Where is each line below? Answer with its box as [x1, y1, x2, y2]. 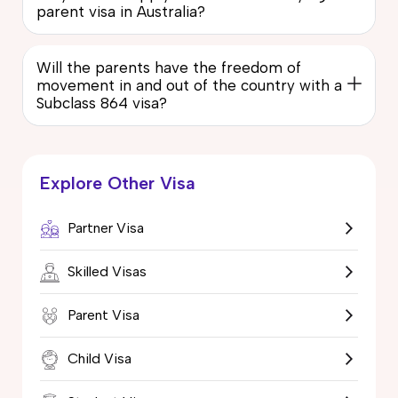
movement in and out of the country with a [36, 76, 342, 94]
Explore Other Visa [40, 171, 195, 194]
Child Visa [64, 349, 131, 367]
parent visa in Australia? [36, 2, 205, 20]
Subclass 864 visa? [36, 93, 167, 112]
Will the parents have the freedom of [36, 58, 301, 76]
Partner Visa [64, 219, 144, 236]
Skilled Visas [64, 262, 147, 280]
